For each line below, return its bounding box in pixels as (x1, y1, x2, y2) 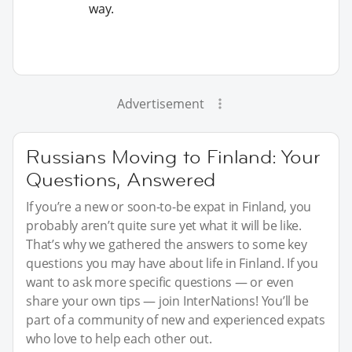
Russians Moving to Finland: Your (26, 145, 321, 170)
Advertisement (116, 95, 204, 113)
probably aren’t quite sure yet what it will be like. (26, 217, 302, 235)
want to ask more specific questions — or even (26, 273, 294, 291)
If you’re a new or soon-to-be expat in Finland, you (26, 198, 312, 216)
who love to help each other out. (26, 330, 212, 348)
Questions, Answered (26, 167, 216, 192)
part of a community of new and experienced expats (26, 311, 325, 329)
